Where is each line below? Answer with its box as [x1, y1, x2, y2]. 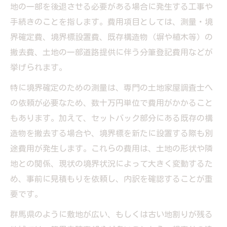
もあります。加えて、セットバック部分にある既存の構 [10, 113, 213, 122]
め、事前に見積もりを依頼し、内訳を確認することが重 [10, 174, 213, 183]
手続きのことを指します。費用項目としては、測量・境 [10, 17, 213, 26]
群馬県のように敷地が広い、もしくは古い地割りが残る [10, 210, 213, 218]
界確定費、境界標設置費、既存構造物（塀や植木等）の [10, 32, 213, 41]
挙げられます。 [10, 63, 67, 71]
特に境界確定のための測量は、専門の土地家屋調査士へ [10, 83, 213, 92]
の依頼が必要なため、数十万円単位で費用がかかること [10, 98, 213, 107]
